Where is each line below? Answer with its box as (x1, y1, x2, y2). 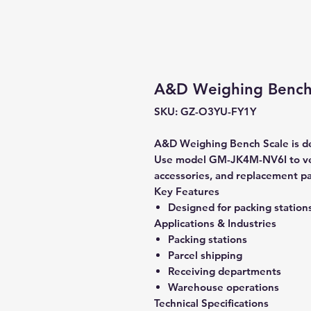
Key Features (154, 185, 219, 198)
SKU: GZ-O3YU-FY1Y (154, 105, 256, 118)
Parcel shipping (168, 249, 242, 262)
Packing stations (168, 233, 247, 246)
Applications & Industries (154, 217, 276, 230)
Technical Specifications (154, 296, 269, 310)
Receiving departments (168, 264, 281, 278)
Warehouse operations (168, 280, 279, 294)
